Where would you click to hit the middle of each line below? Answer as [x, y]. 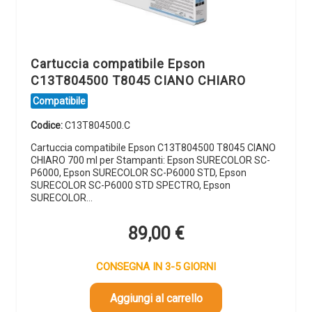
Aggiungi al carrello [156, 298]
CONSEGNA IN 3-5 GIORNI [156, 266]
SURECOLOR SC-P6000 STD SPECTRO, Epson [131, 186]
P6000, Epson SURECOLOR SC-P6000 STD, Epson [139, 173]
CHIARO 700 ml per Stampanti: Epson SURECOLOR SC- [150, 161]
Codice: [48, 126]
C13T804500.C [97, 126]
